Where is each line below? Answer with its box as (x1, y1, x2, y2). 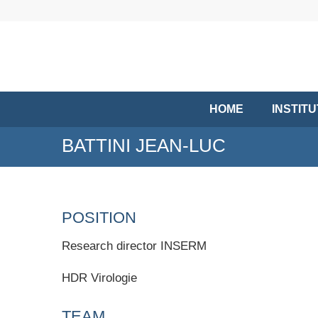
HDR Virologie (62, 271, 137, 285)
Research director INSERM (62, 239, 207, 253)
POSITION (62, 209, 136, 226)
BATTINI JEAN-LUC (62, 135, 226, 156)
